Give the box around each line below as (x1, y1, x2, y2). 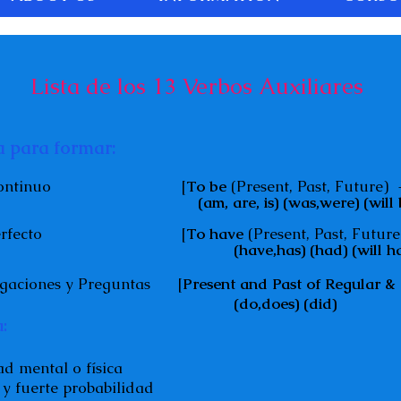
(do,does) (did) (234, 294, 346, 313)
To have (186, 224, 243, 243)
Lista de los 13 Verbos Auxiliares (30, 72, 363, 100)
